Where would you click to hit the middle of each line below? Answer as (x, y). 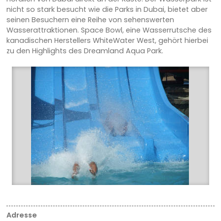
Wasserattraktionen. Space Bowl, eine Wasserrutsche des (109, 30)
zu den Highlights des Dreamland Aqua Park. (85, 51)
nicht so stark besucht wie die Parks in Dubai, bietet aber (107, 10)
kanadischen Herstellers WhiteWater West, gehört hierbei (107, 41)
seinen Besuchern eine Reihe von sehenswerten (90, 20)
